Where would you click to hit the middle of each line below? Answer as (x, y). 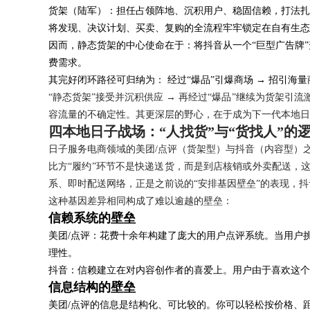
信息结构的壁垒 (92, 287)
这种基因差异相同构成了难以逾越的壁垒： (140, 201)
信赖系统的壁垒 (92, 218)
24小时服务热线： (51, 25)
